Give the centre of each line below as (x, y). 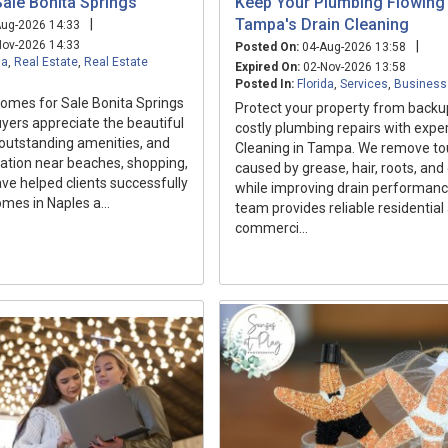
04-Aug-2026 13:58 (352, 46)
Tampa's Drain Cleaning (322, 24)
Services (364, 83)
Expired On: (267, 66)
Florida (315, 83)
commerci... (271, 227)
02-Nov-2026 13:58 (353, 66)
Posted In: (264, 83)
